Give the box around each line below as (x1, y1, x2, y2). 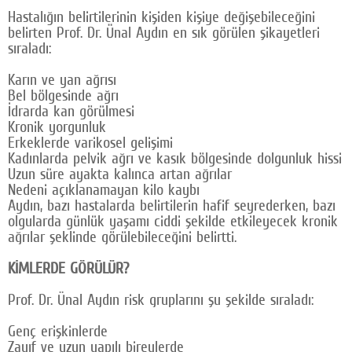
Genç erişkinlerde (8, 321, 108, 341)
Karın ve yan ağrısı (8, 70, 116, 90)
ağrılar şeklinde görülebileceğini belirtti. (8, 227, 236, 247)
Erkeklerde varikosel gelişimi (8, 133, 173, 152)
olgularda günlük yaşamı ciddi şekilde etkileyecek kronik (8, 211, 338, 231)
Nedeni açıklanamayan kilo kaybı (8, 180, 200, 200)
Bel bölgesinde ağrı (8, 86, 119, 105)
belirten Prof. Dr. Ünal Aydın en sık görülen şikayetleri (8, 23, 320, 42)
